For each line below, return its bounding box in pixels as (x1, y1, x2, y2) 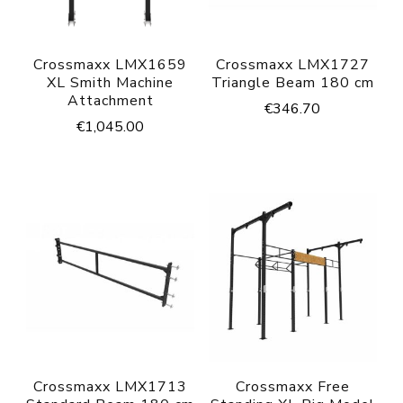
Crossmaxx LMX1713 (33, 377, 188, 398)
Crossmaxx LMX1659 (33, 55, 188, 76)
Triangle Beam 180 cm (210, 73, 374, 94)
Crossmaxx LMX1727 (215, 55, 370, 76)
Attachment (67, 91, 154, 112)
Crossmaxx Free (235, 377, 350, 398)
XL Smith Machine (47, 73, 175, 94)
